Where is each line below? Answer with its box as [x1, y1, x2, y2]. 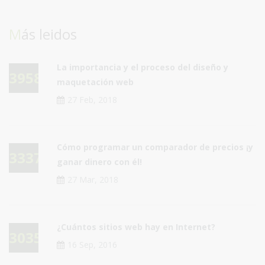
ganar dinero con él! [57, 156, 142, 167]
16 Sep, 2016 [67, 238, 117, 250]
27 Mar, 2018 [67, 173, 118, 185]
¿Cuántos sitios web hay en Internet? [57, 221, 215, 232]
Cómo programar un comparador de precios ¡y [57, 141, 253, 153]
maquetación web [57, 76, 134, 88]
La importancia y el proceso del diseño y [57, 61, 228, 73]
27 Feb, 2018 [67, 93, 117, 105]
